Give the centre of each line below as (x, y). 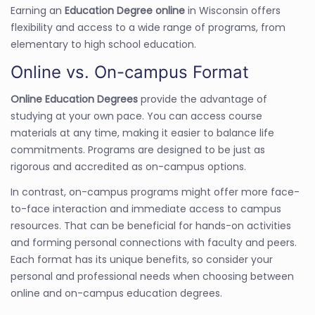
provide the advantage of (204, 99)
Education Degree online (126, 10)
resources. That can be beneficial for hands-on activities (151, 225)
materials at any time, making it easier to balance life (142, 133)
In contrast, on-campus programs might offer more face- (155, 192)
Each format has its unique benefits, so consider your (142, 259)
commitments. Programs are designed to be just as (138, 149)
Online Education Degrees (76, 99)
